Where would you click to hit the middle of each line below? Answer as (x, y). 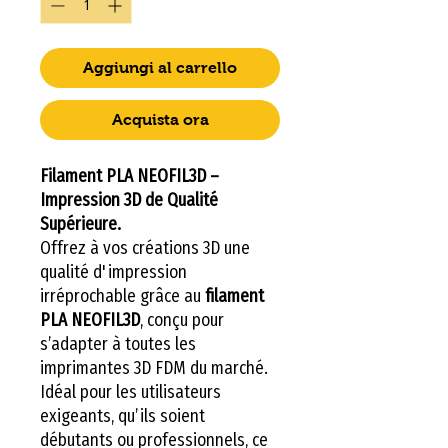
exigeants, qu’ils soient (122, 415)
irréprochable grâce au (122, 295)
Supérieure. (80, 223)
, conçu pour (182, 319)
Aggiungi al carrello (160, 67)
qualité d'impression (113, 271)
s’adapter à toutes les (118, 343)
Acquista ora (160, 119)
